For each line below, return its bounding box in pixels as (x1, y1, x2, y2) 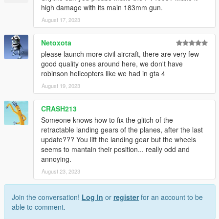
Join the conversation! (12, 192, 82, 202)
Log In (82, 192, 103, 202)
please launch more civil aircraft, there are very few (41, 48, 199, 59)
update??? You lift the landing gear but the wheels (41, 134, 196, 144)
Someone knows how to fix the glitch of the (41, 114, 173, 125)
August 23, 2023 (42, 167, 80, 175)
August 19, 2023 (42, 81, 80, 89)
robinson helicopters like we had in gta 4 (41, 68, 165, 78)
